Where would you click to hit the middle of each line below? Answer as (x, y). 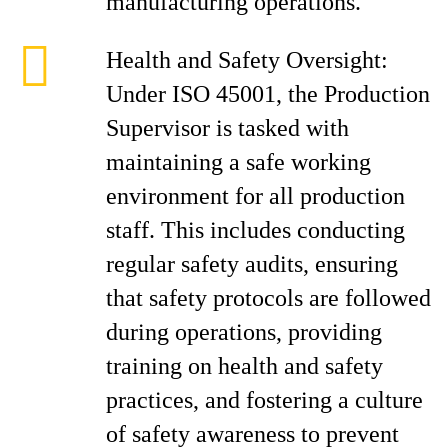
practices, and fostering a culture (264, 400)
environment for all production (255, 196)
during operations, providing (244, 332)
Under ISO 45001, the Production (268, 94)
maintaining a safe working (238, 162)
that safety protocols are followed (268, 298)
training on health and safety (244, 366)
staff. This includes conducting (255, 230)
